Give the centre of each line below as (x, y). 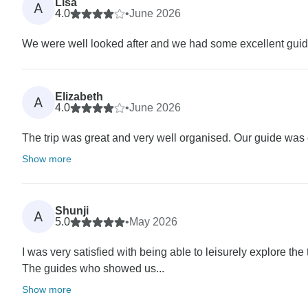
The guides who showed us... (93, 268)
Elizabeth (79, 96)
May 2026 (153, 221)
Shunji (72, 210)
